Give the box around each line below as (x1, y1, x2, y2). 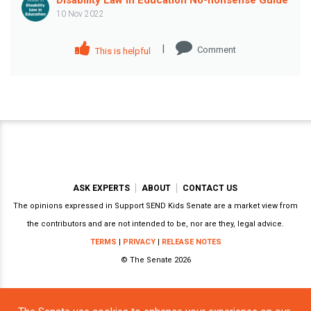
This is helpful (93, 46, 151, 57)
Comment (197, 44, 236, 55)
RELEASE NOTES (161, 237, 221, 246)
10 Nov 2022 (56, 8, 104, 19)
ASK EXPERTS (73, 183, 130, 193)
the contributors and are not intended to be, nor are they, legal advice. (27, 219, 284, 228)
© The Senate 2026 (120, 255, 191, 264)
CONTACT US (183, 183, 237, 193)
